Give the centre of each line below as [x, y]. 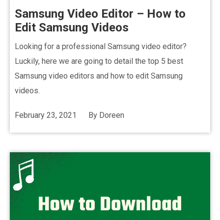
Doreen [112, 115]
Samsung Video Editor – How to [100, 14]
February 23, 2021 [46, 115]
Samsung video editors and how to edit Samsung [99, 76]
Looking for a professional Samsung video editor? [101, 46]
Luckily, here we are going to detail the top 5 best [99, 61]
